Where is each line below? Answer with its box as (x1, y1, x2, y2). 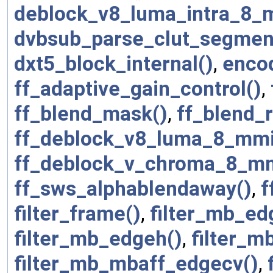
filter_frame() (14, 201, 141, 225)
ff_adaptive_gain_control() (14, 76, 261, 101)
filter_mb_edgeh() (14, 226, 182, 250)
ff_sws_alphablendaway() (14, 176, 252, 200)
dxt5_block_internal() (14, 51, 213, 76)
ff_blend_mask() (14, 101, 168, 126)
